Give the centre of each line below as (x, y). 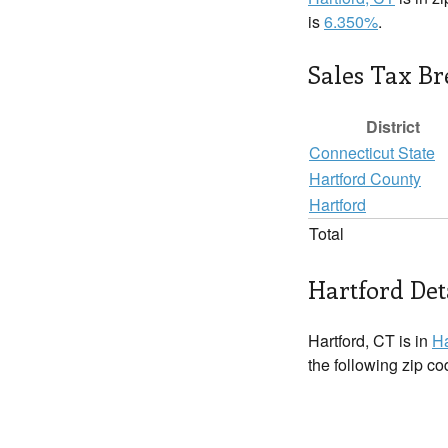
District (393, 126)
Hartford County (365, 178)
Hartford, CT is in (370, 340)
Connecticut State (372, 152)
